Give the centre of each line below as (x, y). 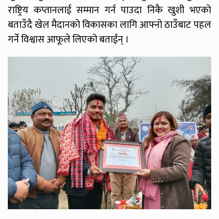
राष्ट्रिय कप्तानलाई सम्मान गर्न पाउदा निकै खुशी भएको (109, 11)
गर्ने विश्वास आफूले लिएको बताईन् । (69, 40)
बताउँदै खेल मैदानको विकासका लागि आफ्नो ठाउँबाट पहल (109, 25)
